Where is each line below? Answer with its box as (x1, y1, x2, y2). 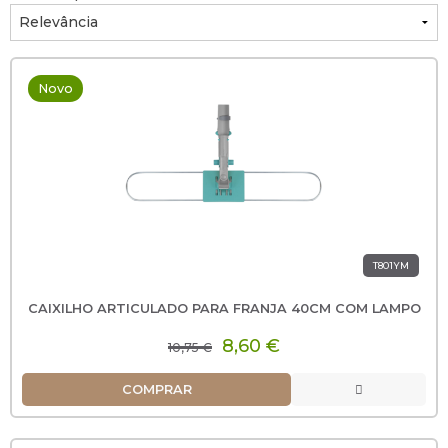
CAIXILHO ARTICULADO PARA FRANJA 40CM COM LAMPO (27, 300, 421, 316)
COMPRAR (121, 381, 192, 397)
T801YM (373, 259, 409, 271)
